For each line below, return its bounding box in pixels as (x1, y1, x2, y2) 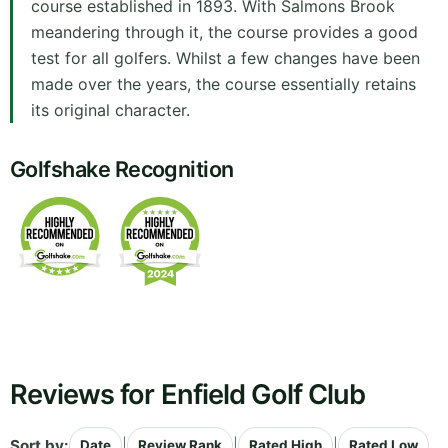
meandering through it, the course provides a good (31, 22, 418, 43)
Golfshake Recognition (10, 156, 234, 183)
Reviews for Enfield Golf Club (10, 378, 366, 412)
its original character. (31, 100, 190, 121)
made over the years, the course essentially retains (31, 74, 416, 95)
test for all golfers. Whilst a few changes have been (31, 48, 420, 69)
